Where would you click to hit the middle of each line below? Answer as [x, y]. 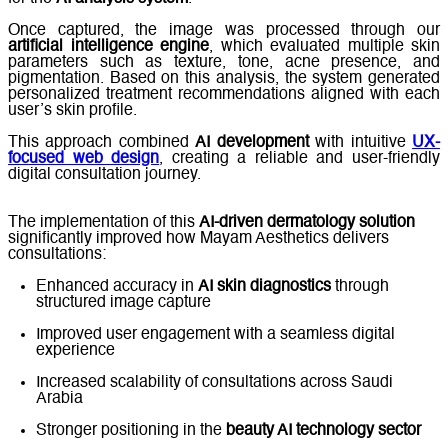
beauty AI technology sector [323, 430]
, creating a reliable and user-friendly [300, 158]
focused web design [84, 158]
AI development [252, 142]
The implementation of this [103, 222]
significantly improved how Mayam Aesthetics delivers [198, 238]
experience [75, 350]
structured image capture [123, 302]
